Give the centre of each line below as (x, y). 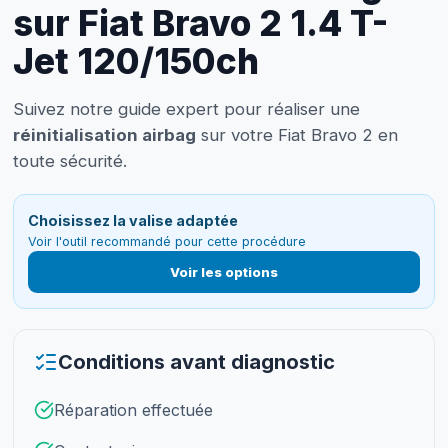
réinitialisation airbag (104, 135)
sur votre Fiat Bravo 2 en (296, 135)
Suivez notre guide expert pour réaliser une (186, 109)
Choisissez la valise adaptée (133, 221)
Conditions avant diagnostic (196, 361)
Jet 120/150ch (135, 61)
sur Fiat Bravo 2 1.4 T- (200, 23)
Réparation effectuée (133, 409)
